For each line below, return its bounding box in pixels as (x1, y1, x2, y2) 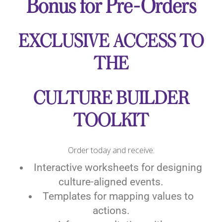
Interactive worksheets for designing (34, 162, 202, 173)
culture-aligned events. (58, 176, 164, 188)
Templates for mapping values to (42, 190, 194, 202)
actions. (92, 205, 130, 217)
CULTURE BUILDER (33, 89, 189, 109)
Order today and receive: (67, 145, 155, 156)
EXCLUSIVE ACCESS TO (18, 32, 204, 52)
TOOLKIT (73, 111, 149, 131)
